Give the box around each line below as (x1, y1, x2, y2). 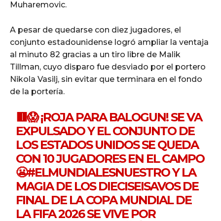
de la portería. (10, 87, 65, 97)
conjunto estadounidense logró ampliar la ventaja (10, 37, 209, 47)
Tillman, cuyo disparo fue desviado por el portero (10, 62, 206, 72)
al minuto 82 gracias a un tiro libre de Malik (10, 50, 181, 60)
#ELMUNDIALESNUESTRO (27, 165, 170, 180)
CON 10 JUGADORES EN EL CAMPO (16, 151, 205, 166)
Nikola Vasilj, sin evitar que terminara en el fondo (10, 74, 202, 84)
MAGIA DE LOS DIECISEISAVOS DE (16, 179, 199, 194)
